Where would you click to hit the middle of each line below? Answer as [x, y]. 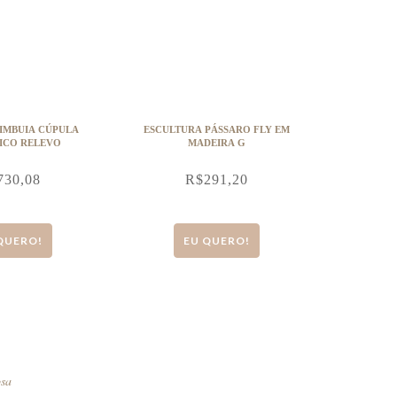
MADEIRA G [216, 143]
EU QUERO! [216, 241]
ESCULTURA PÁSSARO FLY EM [216, 129]
